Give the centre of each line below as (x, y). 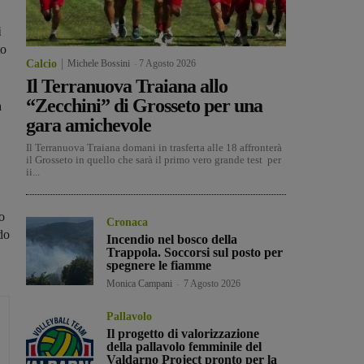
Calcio (41, 64)
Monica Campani (140, 284)
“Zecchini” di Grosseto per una (144, 106)
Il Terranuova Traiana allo (127, 87)
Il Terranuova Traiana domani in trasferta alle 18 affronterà (155, 148)
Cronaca (128, 223)
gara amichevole (89, 126)
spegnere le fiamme (159, 266)
